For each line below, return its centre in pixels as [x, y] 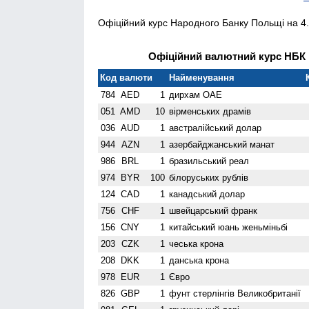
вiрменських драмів [210, 111]
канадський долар [207, 194]
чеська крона [197, 243]
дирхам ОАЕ [196, 94]
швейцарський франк [213, 210]
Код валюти [127, 77]
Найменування [202, 77]
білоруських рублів [209, 177]
